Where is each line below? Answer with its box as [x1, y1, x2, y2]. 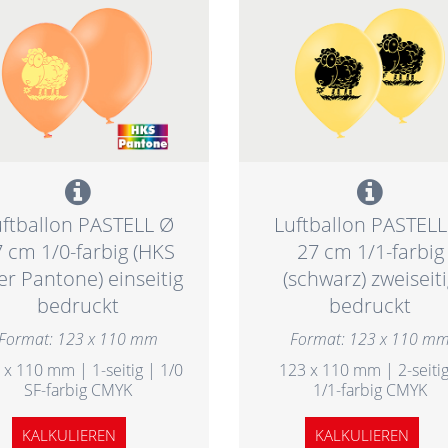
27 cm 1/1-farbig [296, 237, 444, 265]
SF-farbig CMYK [23, 378, 132, 401]
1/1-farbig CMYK [313, 378, 428, 401]
